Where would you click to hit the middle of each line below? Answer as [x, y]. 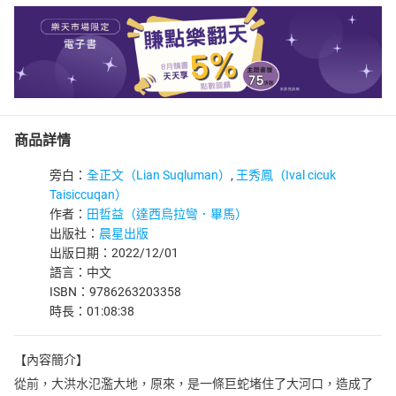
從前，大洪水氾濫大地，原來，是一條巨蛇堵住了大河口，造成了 [194, 383]
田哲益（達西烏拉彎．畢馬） [167, 214]
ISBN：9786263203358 [115, 292]
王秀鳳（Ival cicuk [286, 175]
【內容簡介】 [51, 360]
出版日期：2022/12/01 [114, 253]
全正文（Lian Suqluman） [159, 175]
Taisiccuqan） [88, 194]
